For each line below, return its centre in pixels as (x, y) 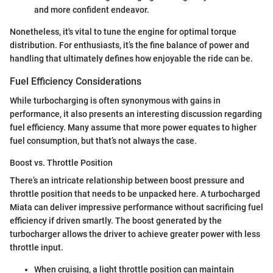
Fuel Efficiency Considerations (76, 81)
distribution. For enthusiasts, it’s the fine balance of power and (129, 45)
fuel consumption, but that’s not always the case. (103, 141)
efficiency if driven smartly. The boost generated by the (116, 221)
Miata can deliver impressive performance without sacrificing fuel (136, 207)
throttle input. (37, 247)
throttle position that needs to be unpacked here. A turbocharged (135, 194)
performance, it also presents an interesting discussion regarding (136, 114)
